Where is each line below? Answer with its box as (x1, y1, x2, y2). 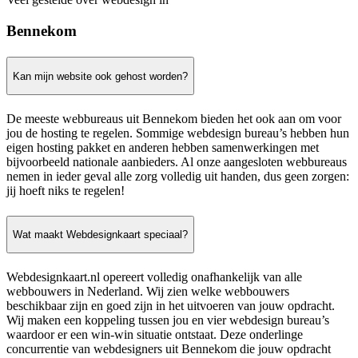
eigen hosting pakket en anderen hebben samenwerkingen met (6, 141, 319, 155)
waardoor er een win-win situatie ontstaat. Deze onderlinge (6, 328, 303, 342)
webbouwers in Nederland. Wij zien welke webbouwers (6, 284, 289, 299)
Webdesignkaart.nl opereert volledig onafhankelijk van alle (6, 270, 302, 284)
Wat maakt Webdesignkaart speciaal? (13, 228, 188, 241)
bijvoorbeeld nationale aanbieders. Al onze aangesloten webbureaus (6, 155, 347, 169)
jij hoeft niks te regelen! (6, 184, 125, 198)
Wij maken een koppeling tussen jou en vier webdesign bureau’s (6, 313, 329, 328)
